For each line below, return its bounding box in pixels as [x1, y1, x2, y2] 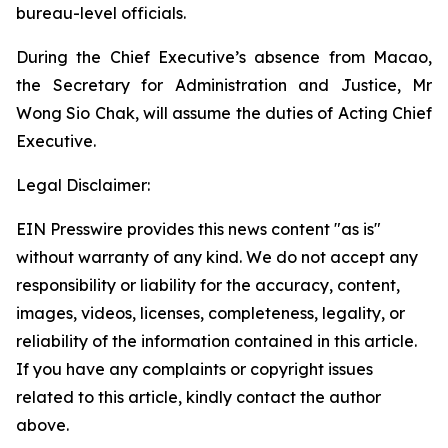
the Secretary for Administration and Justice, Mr [16, 75, 432, 95]
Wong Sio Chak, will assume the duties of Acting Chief [16, 103, 432, 123]
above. [16, 415, 69, 435]
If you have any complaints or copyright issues [16, 359, 373, 379]
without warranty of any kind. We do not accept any [16, 247, 418, 267]
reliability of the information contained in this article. [16, 331, 417, 351]
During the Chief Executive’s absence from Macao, [16, 47, 432, 67]
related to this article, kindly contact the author [16, 387, 381, 407]
